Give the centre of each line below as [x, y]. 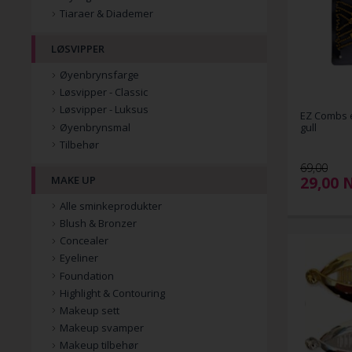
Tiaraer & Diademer [106, 14]
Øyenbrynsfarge [99, 75]
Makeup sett [90, 310]
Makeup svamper [102, 328]
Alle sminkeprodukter [111, 205]
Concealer [84, 241]
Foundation [87, 275]
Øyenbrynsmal [95, 127]
